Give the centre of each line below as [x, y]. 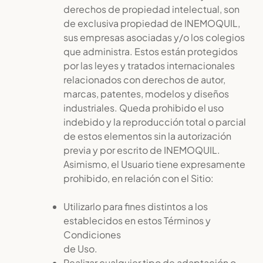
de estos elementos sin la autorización [147, 136]
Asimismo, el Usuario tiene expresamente [154, 164]
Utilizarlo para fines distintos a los [136, 206]
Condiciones [92, 235]
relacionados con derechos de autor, [144, 80]
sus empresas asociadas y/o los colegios [154, 37]
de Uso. [80, 249]
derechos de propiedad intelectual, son [151, 9]
